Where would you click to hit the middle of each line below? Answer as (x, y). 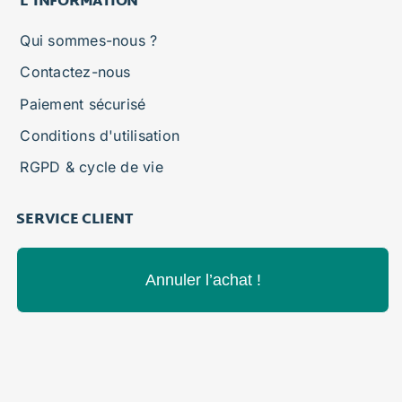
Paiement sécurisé (83, 104)
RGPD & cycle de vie (92, 166)
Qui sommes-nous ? (89, 40)
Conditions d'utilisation (100, 135)
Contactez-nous (75, 71)
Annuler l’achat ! (203, 280)
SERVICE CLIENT (74, 220)
